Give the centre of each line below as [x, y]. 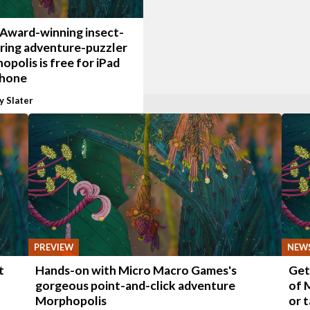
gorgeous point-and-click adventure [135, 286]
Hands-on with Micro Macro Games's [136, 271]
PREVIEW [53, 247]
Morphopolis [71, 301]
